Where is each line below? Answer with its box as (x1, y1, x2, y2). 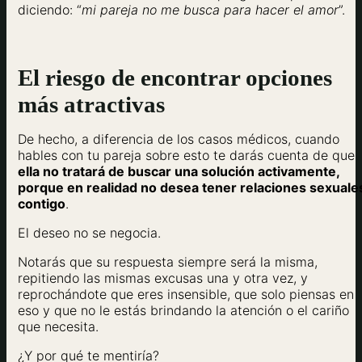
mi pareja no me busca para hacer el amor (82, 2, 339, 19)
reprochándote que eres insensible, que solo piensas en (18, 285, 354, 302)
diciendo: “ (18, 2, 82, 19)
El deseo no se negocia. (18, 224, 161, 241)
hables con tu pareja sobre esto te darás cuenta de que (18, 146, 355, 163)
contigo (18, 195, 65, 212)
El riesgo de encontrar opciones (18, 64, 332, 90)
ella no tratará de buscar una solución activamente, (18, 162, 339, 179)
